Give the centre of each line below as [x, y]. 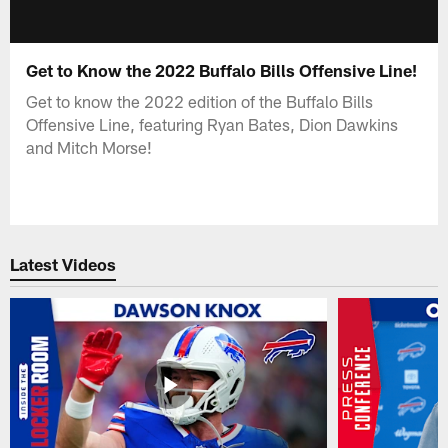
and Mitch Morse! [89, 146]
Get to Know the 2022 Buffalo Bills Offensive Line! [222, 69]
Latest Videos [63, 264]
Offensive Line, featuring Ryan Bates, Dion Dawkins [212, 123]
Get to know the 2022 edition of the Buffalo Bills [200, 100]
